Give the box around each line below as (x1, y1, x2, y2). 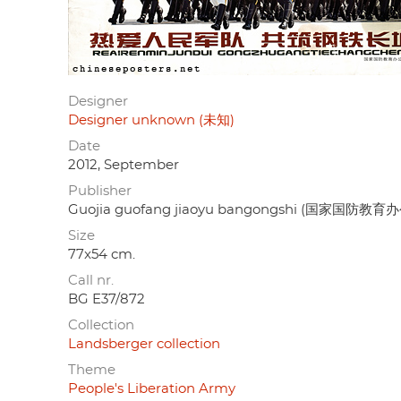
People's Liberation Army (68, 381, 235, 396)
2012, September (68, 158, 179, 172)
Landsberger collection (68, 337, 220, 351)
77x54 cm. (68, 247, 135, 261)
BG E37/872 (68, 292, 145, 306)
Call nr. (68, 273, 114, 287)
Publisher (68, 183, 132, 198)
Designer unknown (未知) (68, 113, 235, 127)
